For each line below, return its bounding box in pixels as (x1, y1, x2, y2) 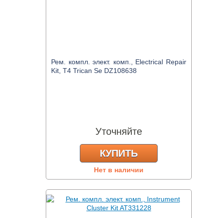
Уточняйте (95, 126, 142, 137)
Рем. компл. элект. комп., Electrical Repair (51, 58, 186, 66)
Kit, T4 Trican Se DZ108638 (51, 67, 137, 74)
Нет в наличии (94, 166, 144, 174)
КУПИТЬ (100, 148, 138, 159)
